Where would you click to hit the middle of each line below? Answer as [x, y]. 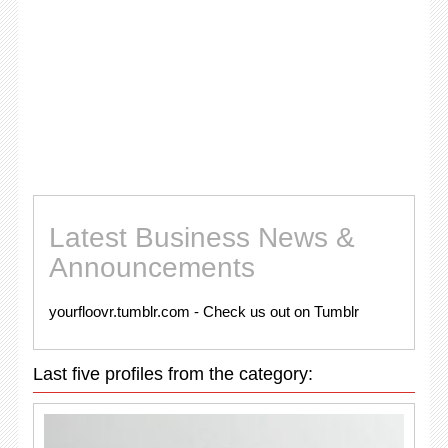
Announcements [151, 267]
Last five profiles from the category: [172, 373]
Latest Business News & [201, 237]
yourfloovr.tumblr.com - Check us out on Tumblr [203, 311]
